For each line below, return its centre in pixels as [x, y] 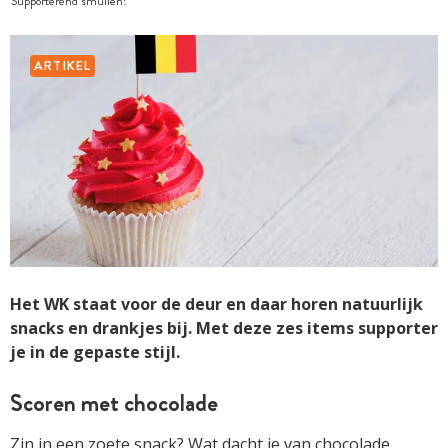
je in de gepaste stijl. [95, 351]
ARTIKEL [63, 65]
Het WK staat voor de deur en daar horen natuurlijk [216, 303]
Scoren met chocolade [114, 402]
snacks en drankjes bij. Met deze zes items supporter [224, 327]
